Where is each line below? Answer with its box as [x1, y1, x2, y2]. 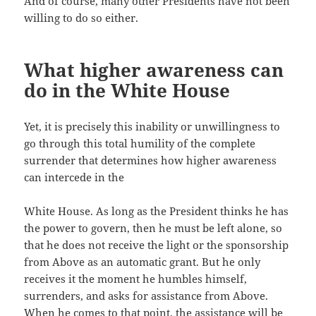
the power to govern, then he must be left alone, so [24, 221, 283, 236]
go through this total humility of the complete [24, 136, 256, 151]
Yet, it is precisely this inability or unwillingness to [24, 119, 281, 134]
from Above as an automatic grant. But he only [24, 255, 261, 269]
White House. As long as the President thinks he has [24, 204, 289, 219]
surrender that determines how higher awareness [24, 153, 277, 168]
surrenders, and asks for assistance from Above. [24, 288, 269, 303]
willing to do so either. [24, 11, 139, 25]
